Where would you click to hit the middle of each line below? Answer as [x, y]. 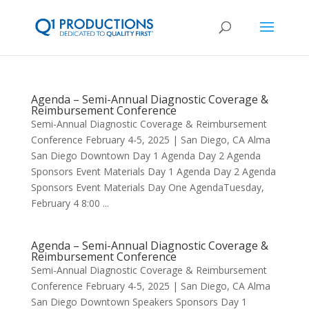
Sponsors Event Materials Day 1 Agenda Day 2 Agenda [153, 171]
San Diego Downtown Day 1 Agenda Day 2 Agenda [146, 156]
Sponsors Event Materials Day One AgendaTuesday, [147, 187]
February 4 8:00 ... [70, 203]
